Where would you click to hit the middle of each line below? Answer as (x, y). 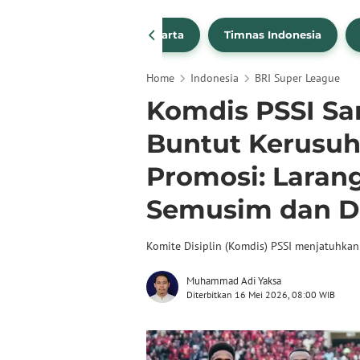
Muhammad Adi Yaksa (234, 281)
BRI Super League (297, 78)
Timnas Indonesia (273, 35)
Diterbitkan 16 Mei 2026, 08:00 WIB (261, 295)
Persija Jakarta (143, 35)
